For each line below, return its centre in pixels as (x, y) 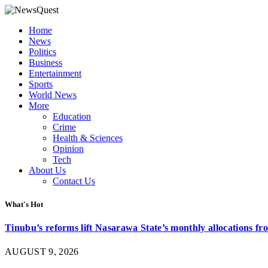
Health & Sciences (88, 138)
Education (72, 116)
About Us (47, 170)
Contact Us (74, 181)
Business (45, 63)
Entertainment (55, 73)
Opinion (68, 149)
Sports (41, 84)
